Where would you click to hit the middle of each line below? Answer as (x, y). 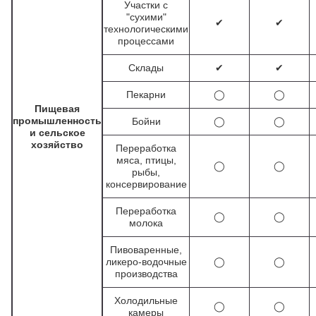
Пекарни (146, 95)
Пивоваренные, (146, 250)
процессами (146, 41)
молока (146, 223)
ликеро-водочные (146, 262)
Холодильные (146, 300)
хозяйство (57, 145)
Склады (146, 68)
